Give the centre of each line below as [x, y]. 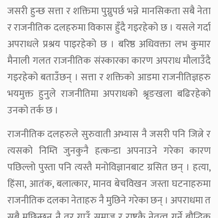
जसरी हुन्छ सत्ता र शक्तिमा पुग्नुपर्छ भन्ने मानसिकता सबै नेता [109, 11]
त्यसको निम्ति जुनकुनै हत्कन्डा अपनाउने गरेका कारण [109, 151]
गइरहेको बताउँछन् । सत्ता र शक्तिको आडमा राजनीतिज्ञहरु [109, 78]
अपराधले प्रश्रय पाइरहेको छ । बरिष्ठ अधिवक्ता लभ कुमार [109, 45]
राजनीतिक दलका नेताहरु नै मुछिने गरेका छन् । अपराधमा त [109, 201]
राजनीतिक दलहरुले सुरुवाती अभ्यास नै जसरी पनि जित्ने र [109, 135]
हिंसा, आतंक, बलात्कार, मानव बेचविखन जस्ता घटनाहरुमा [109, 184]
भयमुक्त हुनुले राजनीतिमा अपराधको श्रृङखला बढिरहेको [109, 94]
